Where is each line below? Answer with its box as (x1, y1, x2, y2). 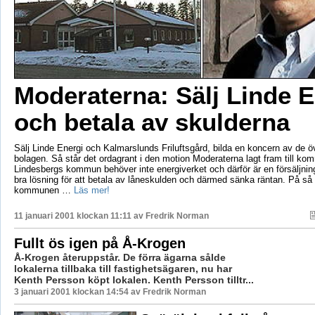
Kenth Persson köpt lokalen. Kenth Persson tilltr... (13, 274, 254, 285)
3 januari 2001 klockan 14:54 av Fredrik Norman (13, 286, 206, 297)
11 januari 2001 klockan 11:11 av (13, 210, 146, 221)
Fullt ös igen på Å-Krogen (13, 235, 186, 251)
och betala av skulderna (13, 108, 290, 136)
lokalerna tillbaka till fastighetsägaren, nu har (13, 262, 232, 274)
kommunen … (13, 184, 74, 195)
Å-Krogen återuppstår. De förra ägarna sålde (13, 251, 226, 263)
